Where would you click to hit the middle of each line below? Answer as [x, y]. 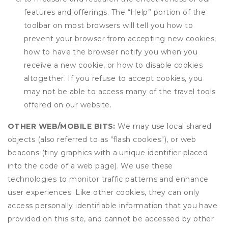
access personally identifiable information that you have [113, 206]
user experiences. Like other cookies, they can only [104, 192]
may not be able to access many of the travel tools [120, 92]
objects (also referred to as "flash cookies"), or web [102, 139]
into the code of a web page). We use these [90, 166]
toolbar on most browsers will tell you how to [109, 25]
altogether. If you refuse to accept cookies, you [113, 78]
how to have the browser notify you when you [111, 52]
